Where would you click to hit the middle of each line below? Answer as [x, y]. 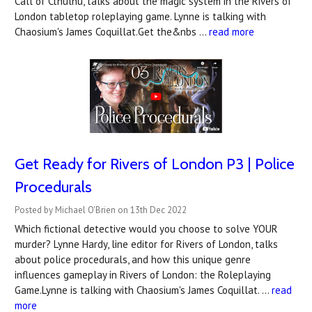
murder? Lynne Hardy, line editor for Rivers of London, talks [146, 244]
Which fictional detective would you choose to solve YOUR [146, 229]
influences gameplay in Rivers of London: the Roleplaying [143, 275]
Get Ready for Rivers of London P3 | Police [155, 164]
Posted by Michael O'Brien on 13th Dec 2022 [101, 210]
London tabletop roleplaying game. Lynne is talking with [140, 16]
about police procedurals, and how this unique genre [133, 260]
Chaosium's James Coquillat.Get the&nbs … [112, 31]
